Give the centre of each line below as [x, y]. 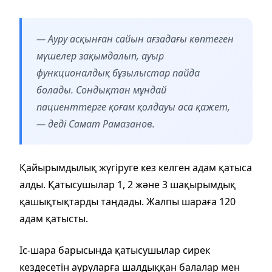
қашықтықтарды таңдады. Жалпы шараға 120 [127, 201]
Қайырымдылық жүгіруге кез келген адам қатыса [136, 167]
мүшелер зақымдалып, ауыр [100, 56]
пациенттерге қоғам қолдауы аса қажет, [133, 107]
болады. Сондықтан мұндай [101, 90]
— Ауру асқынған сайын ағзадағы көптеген [135, 39]
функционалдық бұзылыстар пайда [118, 73]
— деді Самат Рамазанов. [96, 124]
